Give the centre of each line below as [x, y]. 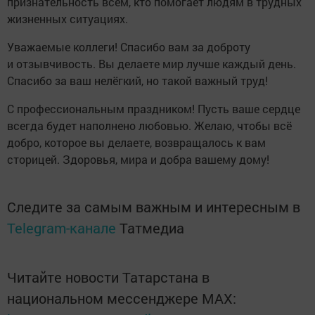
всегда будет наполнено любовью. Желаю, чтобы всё [149, 126]
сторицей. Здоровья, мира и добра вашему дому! [138, 160]
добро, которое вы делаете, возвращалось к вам [136, 143]
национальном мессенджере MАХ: [122, 298]
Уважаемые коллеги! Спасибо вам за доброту [129, 47]
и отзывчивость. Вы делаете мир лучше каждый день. [152, 64]
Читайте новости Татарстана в [108, 277]
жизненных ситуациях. [67, 19]
